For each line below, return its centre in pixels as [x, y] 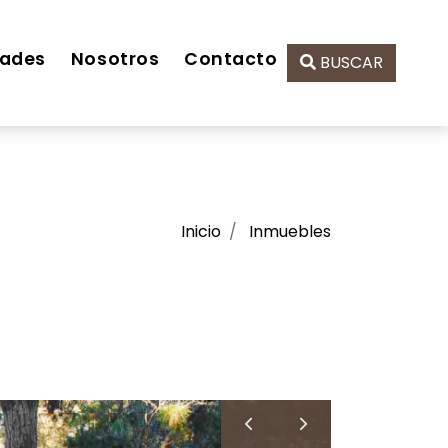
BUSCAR [350, 62]
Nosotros [115, 59]
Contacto [231, 59]
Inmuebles [290, 231]
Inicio [201, 231]
